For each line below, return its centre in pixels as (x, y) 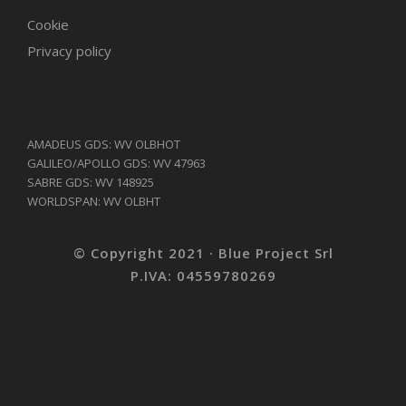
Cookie (48, 24)
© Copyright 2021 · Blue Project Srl (203, 252)
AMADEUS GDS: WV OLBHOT (104, 144)
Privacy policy (69, 50)
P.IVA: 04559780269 (203, 275)
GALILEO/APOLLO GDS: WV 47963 (116, 163)
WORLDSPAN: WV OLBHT (94, 201)
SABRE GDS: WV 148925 (91, 182)
